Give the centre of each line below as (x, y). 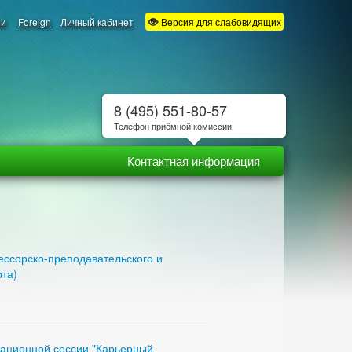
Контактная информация (194, 161)
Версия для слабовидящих (220, 22)
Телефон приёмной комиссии (172, 126)
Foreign (35, 22)
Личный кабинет (97, 22)
